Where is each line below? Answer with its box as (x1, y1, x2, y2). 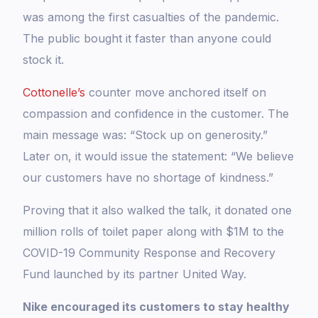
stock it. (23, 53, 65, 67)
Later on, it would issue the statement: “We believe (23, 149, 295, 164)
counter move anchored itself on (85, 85, 267, 100)
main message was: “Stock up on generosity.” (23, 128, 268, 143)
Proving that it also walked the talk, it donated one (23, 203, 292, 218)
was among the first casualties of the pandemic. (23, 10, 280, 25)
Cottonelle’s (23, 85, 86, 100)
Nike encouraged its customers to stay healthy (23, 300, 290, 314)
